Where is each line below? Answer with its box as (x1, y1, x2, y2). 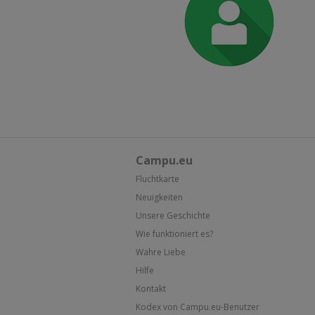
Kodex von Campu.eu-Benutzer (136, 301, 259, 313)
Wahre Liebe (136, 246, 186, 258)
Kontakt (136, 283, 166, 295)
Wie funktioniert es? (136, 228, 213, 240)
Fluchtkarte (136, 173, 179, 185)
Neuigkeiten (136, 191, 183, 203)
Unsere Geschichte (136, 210, 210, 221)
